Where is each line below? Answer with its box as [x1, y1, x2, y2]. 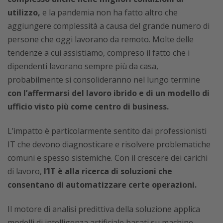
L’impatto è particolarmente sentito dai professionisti [7, 125, 207, 136]
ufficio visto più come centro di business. [7, 101, 169, 112]
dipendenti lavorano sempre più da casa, [7, 61, 158, 72]
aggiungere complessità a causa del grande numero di [7, 20, 210, 31]
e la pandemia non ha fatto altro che [40, 7, 178, 18]
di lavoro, [7, 166, 44, 177]
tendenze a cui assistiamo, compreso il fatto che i [7, 47, 190, 58]
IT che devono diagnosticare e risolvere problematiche [7, 139, 211, 150]
